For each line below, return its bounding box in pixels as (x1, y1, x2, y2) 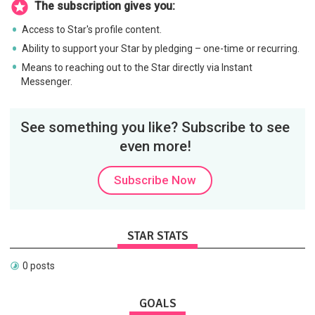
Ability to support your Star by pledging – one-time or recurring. (22, 43, 300, 55)
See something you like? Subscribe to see (20, 118, 290, 136)
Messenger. (21, 76, 73, 88)
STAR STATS (127, 228, 188, 243)
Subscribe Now (114, 172, 197, 187)
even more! (119, 137, 191, 155)
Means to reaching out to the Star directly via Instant (22, 62, 253, 74)
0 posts (22, 259, 55, 271)
